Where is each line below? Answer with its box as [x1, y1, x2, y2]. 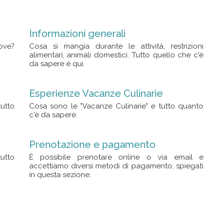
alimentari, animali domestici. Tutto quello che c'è [29, 51, 203, 59]
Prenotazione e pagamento [29, 139, 156, 150]
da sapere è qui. [29, 59, 85, 68]
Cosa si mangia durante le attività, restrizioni [29, 42, 203, 51]
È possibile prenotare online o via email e [29, 153, 203, 162]
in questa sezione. [29, 170, 91, 179]
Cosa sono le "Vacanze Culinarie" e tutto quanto [29, 102, 203, 110]
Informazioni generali [29, 28, 126, 39]
